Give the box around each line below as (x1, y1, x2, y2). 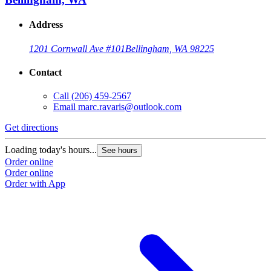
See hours (102, 146, 137, 155)
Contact (29, 67, 62, 78)
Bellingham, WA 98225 (125, 43, 214, 54)
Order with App (5, 178, 65, 189)
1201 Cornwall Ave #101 (29, 43, 125, 54)
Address (29, 19, 63, 30)
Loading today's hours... (5, 145, 97, 155)
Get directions (5, 122, 58, 133)
